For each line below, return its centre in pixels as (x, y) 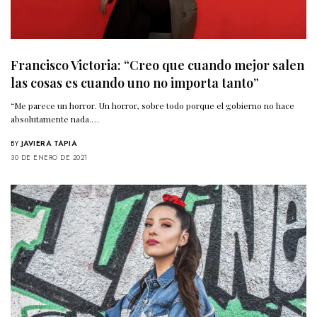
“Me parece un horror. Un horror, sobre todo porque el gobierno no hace (153, 105)
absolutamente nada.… (55, 119)
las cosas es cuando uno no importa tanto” (135, 82)
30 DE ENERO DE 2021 (49, 157)
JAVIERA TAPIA (48, 143)
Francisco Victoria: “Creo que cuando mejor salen (157, 65)
